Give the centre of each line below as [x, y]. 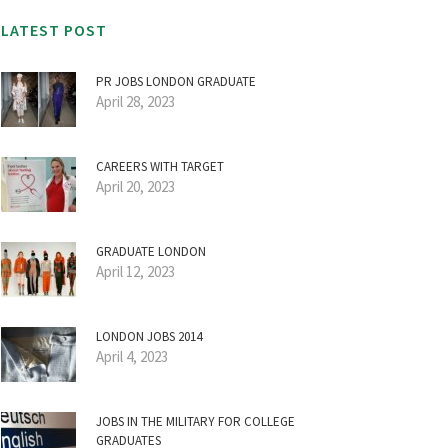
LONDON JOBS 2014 [149, 336]
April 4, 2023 [132, 356]
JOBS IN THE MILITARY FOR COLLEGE [195, 421]
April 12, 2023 [135, 271]
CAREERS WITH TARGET [160, 166]
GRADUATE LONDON [151, 251]
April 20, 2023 [135, 186]
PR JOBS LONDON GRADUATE [176, 81]
